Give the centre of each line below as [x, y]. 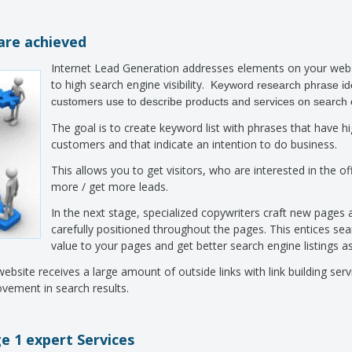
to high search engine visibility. [131, 84]
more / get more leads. [111, 187]
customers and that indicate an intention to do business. [196, 144]
